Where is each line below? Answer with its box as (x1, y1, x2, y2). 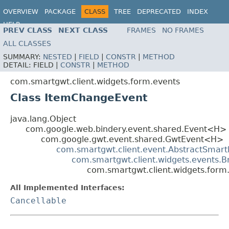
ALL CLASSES (3, 39, 51, 48)
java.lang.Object (10, 114, 76, 124)
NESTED (43, 53, 72, 61)
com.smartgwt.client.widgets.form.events (10, 77, 180, 87)
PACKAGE (44, 8, 76, 15)
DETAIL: (3, 61, 33, 70)
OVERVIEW (3, 8, 38, 15)
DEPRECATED (137, 8, 181, 15)
